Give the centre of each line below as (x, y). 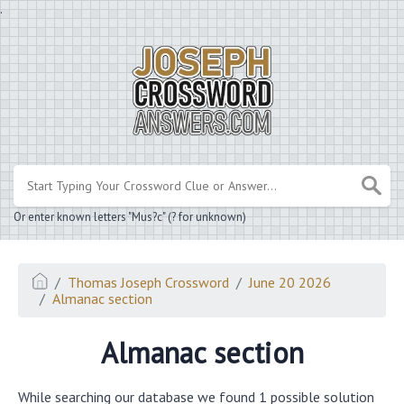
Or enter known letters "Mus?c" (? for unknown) (130, 216)
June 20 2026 (290, 282)
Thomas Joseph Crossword (149, 282)
